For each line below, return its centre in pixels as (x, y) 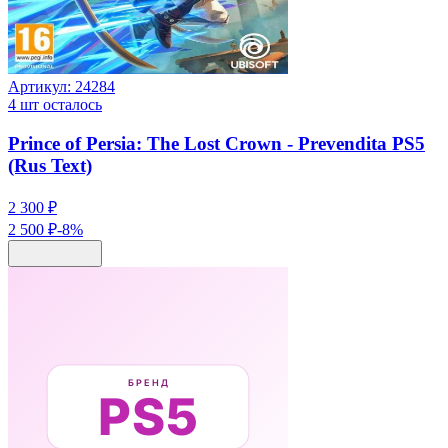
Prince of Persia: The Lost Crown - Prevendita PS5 (216, 143)
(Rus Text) (50, 165)
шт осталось (59, 105)
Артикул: (41, 87)
